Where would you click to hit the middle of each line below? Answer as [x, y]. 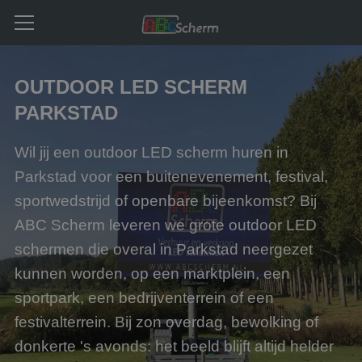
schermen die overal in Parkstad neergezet [164, 249]
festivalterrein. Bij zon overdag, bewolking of [166, 322]
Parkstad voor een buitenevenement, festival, [171, 177]
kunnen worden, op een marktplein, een [152, 274]
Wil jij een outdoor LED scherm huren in [152, 152]
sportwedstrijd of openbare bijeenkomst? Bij [166, 201]
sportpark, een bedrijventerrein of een [144, 298]
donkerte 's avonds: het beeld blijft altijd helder [174, 346]
